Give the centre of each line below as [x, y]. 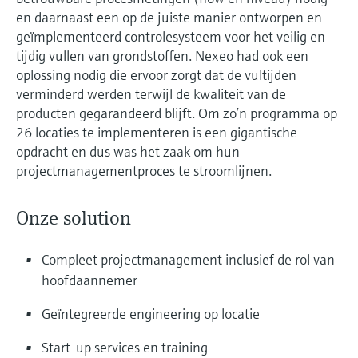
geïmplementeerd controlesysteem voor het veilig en [171, 37]
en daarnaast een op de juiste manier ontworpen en [169, 18]
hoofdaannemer [89, 280]
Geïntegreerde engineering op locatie [151, 314]
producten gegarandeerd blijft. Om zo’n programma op [177, 113]
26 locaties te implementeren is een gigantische [157, 133]
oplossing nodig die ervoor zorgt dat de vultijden [156, 75]
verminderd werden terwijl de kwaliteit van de [151, 94]
